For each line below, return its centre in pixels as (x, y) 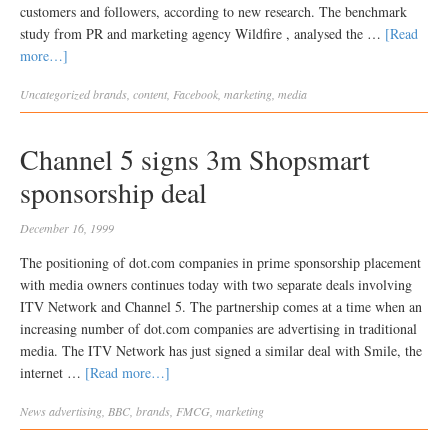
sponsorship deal (113, 192)
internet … (52, 372)
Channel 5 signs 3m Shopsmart (195, 159)
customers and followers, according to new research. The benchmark (213, 11)
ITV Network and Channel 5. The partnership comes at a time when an (221, 306)
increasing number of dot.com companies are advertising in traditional (218, 328)
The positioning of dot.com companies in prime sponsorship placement (220, 262)
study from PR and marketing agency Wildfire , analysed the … (202, 33)
